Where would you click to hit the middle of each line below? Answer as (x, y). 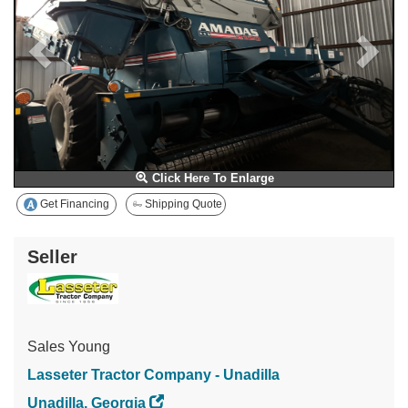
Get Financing (73, 204)
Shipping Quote (182, 204)
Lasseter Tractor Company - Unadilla (153, 375)
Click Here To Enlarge (211, 178)
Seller (52, 257)
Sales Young (69, 347)
